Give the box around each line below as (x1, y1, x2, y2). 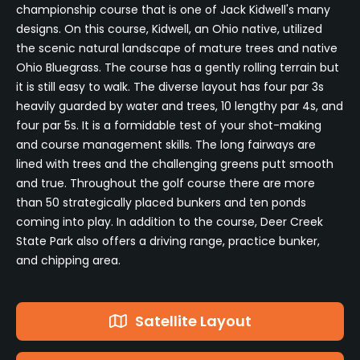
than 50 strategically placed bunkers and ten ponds (16, 194, 306, 211)
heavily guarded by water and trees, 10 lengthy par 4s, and (16, 97, 343, 114)
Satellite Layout (134, 310, 252, 331)
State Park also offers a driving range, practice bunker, (16, 232, 320, 249)
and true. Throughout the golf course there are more (16, 174, 315, 191)
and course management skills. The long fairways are (16, 136, 316, 153)
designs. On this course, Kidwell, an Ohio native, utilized (16, 20, 322, 37)
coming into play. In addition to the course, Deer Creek (16, 213, 323, 230)
